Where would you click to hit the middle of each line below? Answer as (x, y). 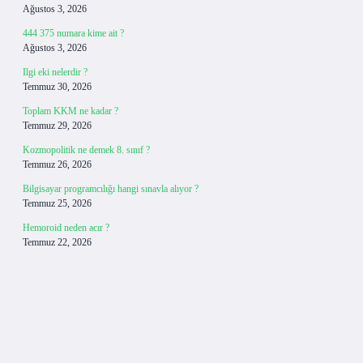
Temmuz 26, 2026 (57, 164)
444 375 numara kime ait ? (73, 33)
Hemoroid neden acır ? (66, 228)
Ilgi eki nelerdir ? (55, 72)
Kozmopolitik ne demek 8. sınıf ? (86, 150)
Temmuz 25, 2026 (57, 203)
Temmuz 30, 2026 (57, 87)
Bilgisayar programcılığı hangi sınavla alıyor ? (111, 189)
